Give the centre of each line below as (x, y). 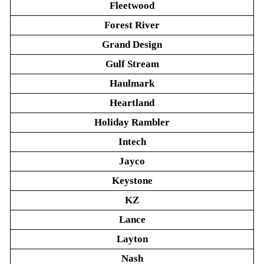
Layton (132, 239)
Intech (132, 142)
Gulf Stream (132, 64)
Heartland (132, 103)
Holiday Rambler (132, 122)
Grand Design (132, 44)
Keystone (132, 181)
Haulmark (132, 83)
